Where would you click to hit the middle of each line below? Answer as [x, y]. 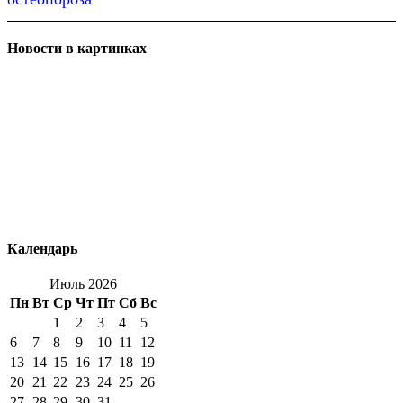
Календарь [42, 249]
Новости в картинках [77, 49]
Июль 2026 [83, 284]
